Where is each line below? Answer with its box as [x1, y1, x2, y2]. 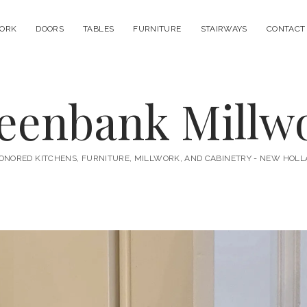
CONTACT [266, 24, 306, 34]
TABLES [83, 24, 114, 34]
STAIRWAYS [200, 24, 247, 34]
